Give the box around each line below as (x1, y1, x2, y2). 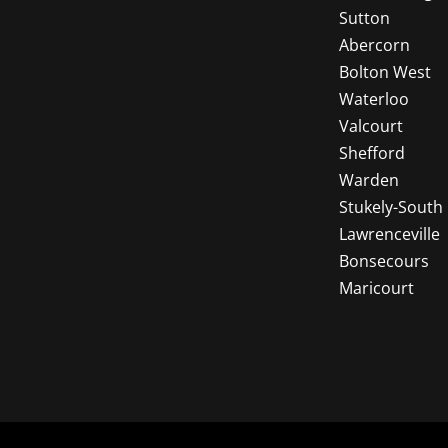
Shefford (339, 142, 405, 164)
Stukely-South (339, 196, 443, 218)
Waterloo (339, 88, 409, 110)
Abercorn (339, 34, 410, 56)
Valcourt (339, 115, 403, 137)
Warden (339, 169, 399, 191)
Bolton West (339, 61, 431, 83)
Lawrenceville (339, 223, 440, 245)
